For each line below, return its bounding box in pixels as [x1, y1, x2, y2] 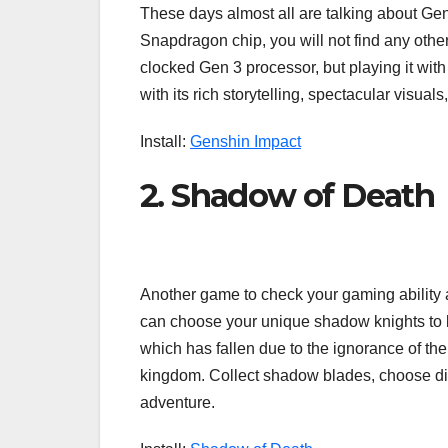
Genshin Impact [190, 132, 301, 150]
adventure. [140, 394, 215, 412]
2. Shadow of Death [140, 175, 435, 215]
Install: [140, 132, 190, 150]
